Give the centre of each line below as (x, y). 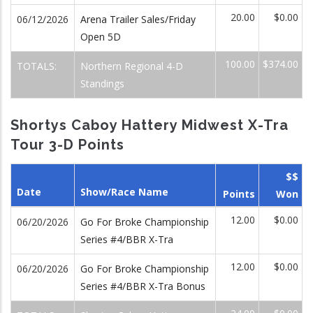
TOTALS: (38, 66)
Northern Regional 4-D (132, 66)
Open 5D (101, 37)
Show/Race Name (124, 191)
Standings (102, 83)
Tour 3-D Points (67, 145)
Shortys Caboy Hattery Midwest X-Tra (150, 125)
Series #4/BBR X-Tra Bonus (143, 286)
